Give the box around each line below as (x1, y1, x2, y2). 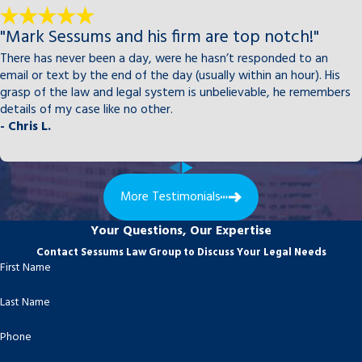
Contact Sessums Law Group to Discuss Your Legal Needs (36, 244, 326, 262)
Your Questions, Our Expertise (90, 221, 271, 242)
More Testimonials (120, 187, 221, 208)
